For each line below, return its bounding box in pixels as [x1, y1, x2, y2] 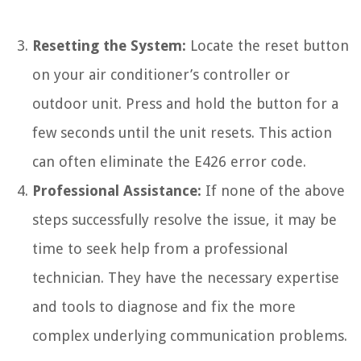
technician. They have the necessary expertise [32, 269, 339, 287]
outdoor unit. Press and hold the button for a [32, 95, 338, 113]
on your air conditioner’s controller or [32, 66, 290, 84]
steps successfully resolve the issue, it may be [32, 211, 337, 229]
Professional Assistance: [32, 182, 201, 200]
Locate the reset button [186, 37, 349, 55]
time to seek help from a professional [32, 240, 288, 258]
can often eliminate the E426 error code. [32, 153, 306, 171]
